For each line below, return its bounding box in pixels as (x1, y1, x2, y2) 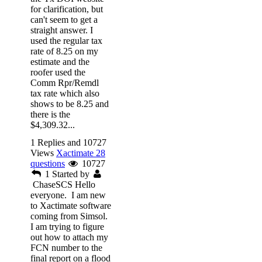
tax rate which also (30, 88, 99, 98)
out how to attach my (30, 232, 108, 242)
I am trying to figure (30, 221, 104, 232)
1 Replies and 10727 (30, 137, 106, 147)
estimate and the (30, 56, 89, 67)
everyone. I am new (30, 189, 106, 200)
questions (30, 158, 65, 168)
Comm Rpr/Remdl (30, 77, 99, 88)
